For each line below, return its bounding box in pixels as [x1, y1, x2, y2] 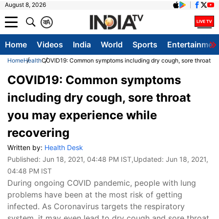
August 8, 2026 [5, 1, 46, 8]
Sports [132, 40, 157, 49]
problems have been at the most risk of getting [7, 190, 182, 199]
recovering [7, 126, 69, 140]
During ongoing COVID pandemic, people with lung [7, 178, 196, 188]
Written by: [7, 143, 44, 152]
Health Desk [44, 143, 83, 152]
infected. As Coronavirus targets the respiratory [7, 201, 185, 211]
